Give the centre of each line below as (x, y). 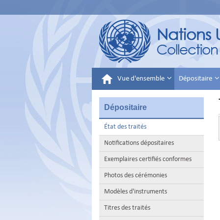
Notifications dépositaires (139, 143)
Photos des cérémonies (136, 176)
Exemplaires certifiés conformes (148, 159)
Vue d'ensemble (142, 79)
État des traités (125, 127)
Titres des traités (127, 208)
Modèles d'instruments (136, 192)
